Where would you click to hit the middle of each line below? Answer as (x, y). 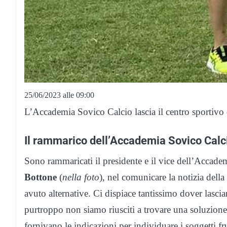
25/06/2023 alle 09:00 (59, 95)
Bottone (41, 177)
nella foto (81, 177)
